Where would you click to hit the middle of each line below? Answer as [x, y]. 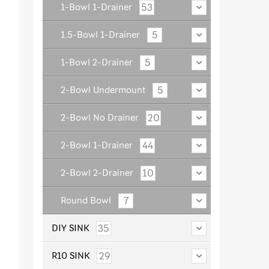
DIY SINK [70, 228]
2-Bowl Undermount [103, 90]
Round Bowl [86, 200]
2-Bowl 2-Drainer [97, 173]
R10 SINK [71, 255]
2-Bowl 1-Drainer [97, 145]
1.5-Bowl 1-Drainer [100, 35]
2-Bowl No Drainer [100, 117]
